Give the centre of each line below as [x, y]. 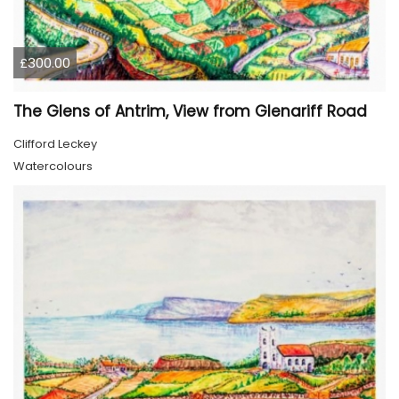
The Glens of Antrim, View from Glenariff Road [190, 112]
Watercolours [53, 167]
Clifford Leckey [55, 144]
